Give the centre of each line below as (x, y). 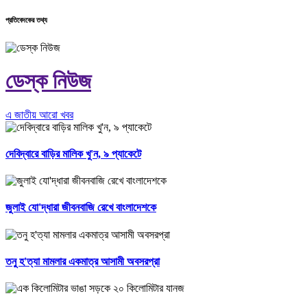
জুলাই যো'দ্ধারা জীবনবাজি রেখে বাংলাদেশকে (81, 208)
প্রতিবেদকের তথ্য (26, 20)
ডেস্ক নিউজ (48, 81)
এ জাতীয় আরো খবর (39, 114)
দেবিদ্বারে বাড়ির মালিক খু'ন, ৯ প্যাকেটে (73, 153)
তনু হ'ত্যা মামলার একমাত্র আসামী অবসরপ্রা (83, 262)
